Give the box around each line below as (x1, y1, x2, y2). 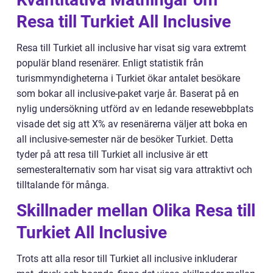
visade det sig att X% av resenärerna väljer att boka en (16, 118, 247, 130)
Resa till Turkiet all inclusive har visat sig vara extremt (16, 41, 246, 54)
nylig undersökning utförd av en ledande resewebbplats (16, 102, 253, 115)
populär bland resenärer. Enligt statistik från (16, 57, 204, 69)
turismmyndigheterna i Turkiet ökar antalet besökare (16, 72, 240, 84)
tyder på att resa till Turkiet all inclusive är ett (16, 148, 208, 160)
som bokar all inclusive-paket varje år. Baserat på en (16, 87, 239, 99)
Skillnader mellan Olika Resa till (16, 200, 255, 221)
